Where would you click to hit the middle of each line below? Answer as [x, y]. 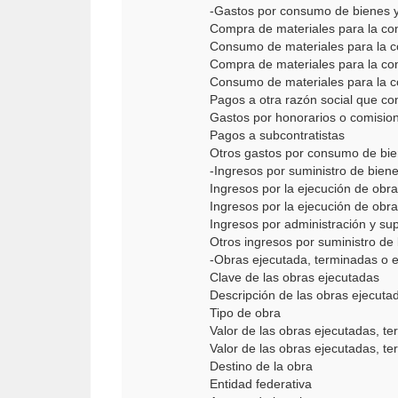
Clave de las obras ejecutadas [295, 277]
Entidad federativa [261, 384]
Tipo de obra [245, 313]
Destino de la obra [261, 366]
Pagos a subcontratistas [277, 135]
